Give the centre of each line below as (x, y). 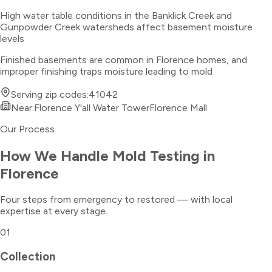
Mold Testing (156, 155)
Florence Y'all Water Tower (92, 107)
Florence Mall (178, 107)
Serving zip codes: (50, 94)
